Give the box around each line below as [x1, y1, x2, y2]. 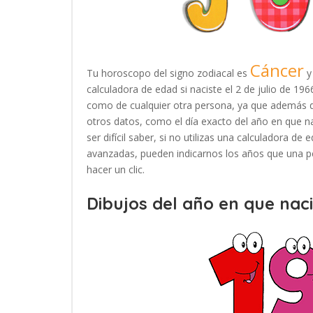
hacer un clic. [87, 163, 145, 176]
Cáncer [250, 59, 304, 82]
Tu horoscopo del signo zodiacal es [87, 66, 250, 80]
